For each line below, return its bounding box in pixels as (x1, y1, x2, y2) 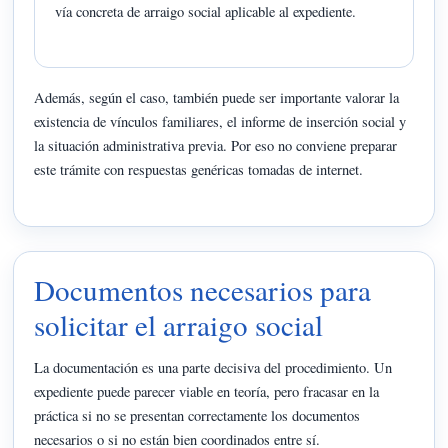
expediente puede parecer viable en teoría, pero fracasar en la (34, 381, 380, 401)
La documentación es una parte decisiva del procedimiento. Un (34, 357, 393, 377)
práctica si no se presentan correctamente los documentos (34, 405, 361, 425)
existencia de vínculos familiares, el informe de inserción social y (34, 112, 407, 132)
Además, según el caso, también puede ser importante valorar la (34, 88, 400, 108)
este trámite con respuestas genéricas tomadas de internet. (34, 160, 364, 180)
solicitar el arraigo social (34, 304, 324, 344)
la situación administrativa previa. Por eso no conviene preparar (34, 136, 398, 156)
